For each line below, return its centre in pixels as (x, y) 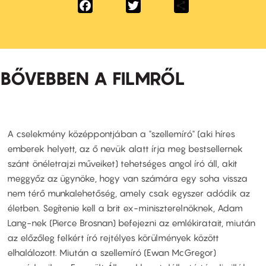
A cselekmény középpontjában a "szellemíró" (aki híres (121, 133)
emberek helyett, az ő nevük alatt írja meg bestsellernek (125, 148)
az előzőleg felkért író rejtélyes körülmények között (113, 237)
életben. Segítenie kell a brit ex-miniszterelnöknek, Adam (125, 208)
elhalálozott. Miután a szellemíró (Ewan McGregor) (112, 252)
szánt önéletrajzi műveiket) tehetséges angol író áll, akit (122, 163)
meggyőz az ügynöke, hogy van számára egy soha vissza (127, 178)
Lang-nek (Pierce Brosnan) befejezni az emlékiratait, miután (131, 222)
